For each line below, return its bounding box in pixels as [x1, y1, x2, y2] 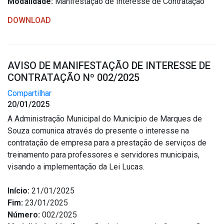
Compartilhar [7, 88, 51, 98]
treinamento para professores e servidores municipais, [7, 150, 199, 159]
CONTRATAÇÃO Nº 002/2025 [7, 71, 139, 83]
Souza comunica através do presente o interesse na [7, 126, 189, 135]
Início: [7, 186, 29, 195]
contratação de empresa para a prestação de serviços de [7, 138, 206, 147]
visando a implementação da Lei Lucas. [7, 162, 144, 171]
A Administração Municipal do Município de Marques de [7, 114, 202, 123]
